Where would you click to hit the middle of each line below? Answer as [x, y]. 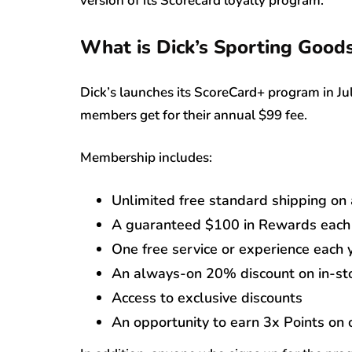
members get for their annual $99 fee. [194, 115]
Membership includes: [146, 158]
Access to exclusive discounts [207, 298]
